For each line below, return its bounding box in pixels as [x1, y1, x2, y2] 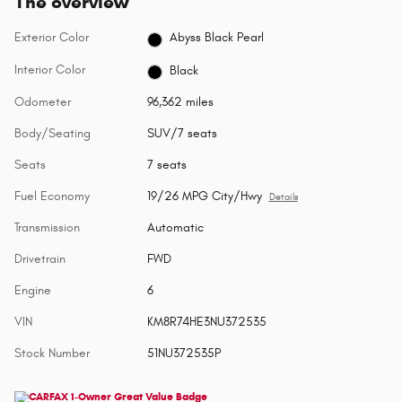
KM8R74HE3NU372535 [146, 314, 267, 330]
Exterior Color [14, 29, 89, 45]
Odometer [14, 94, 71, 110]
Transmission [14, 220, 80, 236]
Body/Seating [14, 126, 91, 142]
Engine [14, 283, 51, 299]
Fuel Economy [14, 188, 90, 205]
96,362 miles [146, 94, 214, 110]
